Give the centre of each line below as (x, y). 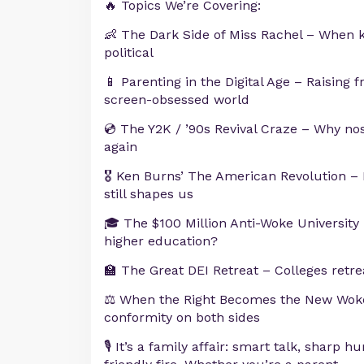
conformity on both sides (182, 317)
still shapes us (149, 194)
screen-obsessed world (177, 100)
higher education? (161, 241)
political (129, 52)
